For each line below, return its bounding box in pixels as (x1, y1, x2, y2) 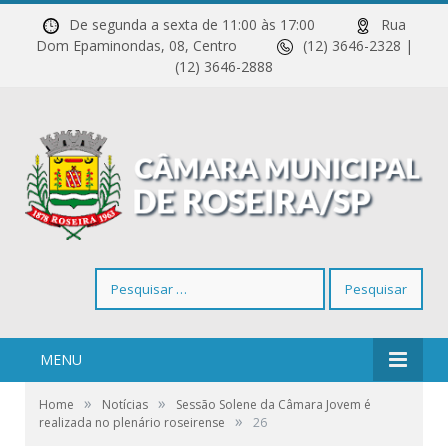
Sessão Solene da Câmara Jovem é (176, 396, 371, 414)
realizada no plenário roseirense (39, 414, 225, 432)
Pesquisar (94, 268, 157, 288)
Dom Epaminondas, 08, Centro (35, 36, 277, 55)
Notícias (102, 396, 148, 414)
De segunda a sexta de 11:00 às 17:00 (68, 15, 355, 34)
